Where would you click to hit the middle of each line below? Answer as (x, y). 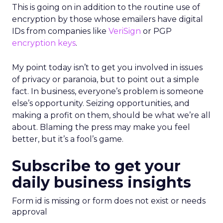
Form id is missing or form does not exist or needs (109, 201)
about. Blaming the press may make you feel (101, 127)
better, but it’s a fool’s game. (68, 139)
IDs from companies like (60, 31)
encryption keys (44, 43)
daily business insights (102, 182)
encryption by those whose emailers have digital (108, 19)
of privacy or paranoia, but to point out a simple (106, 79)
